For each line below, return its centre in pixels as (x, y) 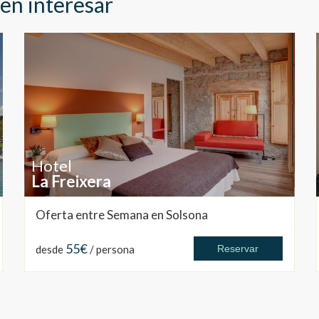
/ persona (112, 250)
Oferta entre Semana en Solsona (121, 215)
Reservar (238, 249)
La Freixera (71, 182)
